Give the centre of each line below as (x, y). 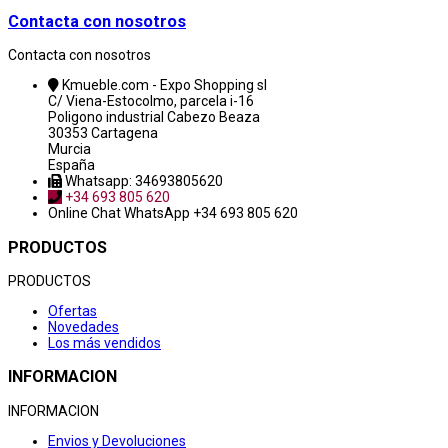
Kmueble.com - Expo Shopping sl (164, 85)
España (71, 165)
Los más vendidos (104, 343)
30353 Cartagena (103, 133)
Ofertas (72, 311)
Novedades (83, 327)
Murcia (69, 149)
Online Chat (86, 213)
